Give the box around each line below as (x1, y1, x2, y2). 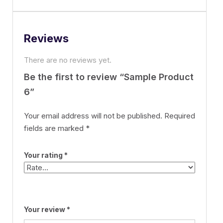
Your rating (24, 151, 64, 160)
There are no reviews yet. (24, 55, 111, 65)
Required (164, 111, 195, 121)
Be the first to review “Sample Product (24, 72, 194, 83)
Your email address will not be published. (24, 111, 162, 121)
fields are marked (24, 123, 86, 133)
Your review (24, 205, 67, 214)
